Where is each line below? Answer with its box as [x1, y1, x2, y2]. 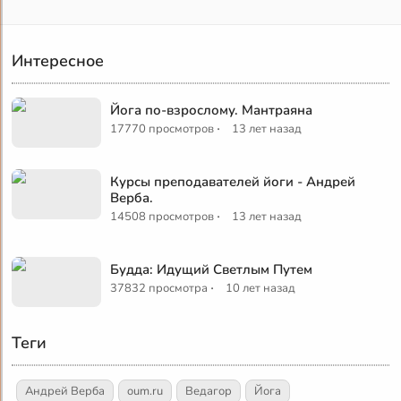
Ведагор [185, 382, 233, 399]
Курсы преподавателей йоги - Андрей [110, 172, 356, 191]
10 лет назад [226, 279, 296, 296]
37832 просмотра [110, 279, 209, 296]
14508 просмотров [110, 208, 215, 225]
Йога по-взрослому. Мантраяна [110, 100, 313, 119]
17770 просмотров [110, 120, 215, 137]
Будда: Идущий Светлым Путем [110, 260, 313, 278]
